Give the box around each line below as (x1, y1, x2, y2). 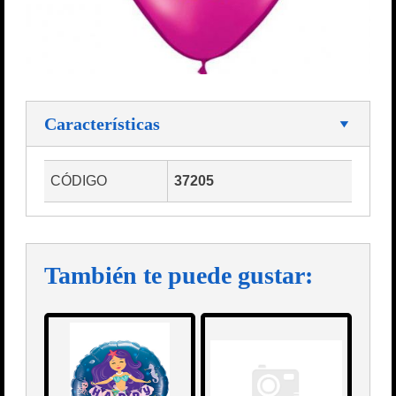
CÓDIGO (50, 172, 107, 188)
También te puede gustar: (44, 261, 313, 289)
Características (44, 113, 160, 133)
